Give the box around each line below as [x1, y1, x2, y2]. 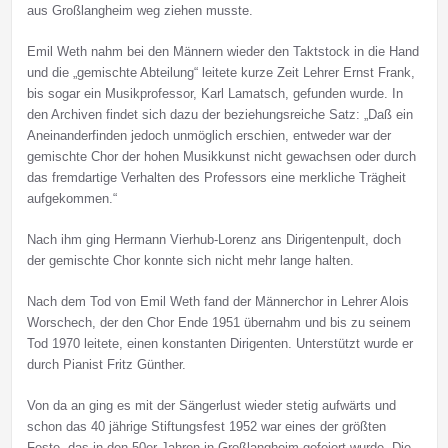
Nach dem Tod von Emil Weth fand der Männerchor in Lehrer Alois [26, 294, 409, 310]
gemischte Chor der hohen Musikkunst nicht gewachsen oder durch [26, 149, 416, 165]
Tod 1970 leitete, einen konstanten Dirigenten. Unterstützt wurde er [26, 336, 413, 352]
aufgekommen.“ [26, 191, 117, 207]
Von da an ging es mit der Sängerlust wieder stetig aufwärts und [26, 398, 396, 414]
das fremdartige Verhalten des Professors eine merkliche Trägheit [26, 170, 406, 186]
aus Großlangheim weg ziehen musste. [26, 3, 253, 19]
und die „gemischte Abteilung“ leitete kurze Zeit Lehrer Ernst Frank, [26, 65, 415, 81]
